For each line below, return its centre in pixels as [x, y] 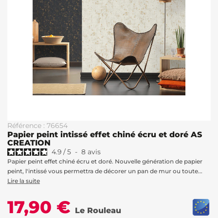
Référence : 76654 [37, 126]
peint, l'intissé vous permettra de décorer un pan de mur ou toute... [105, 171]
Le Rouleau [98, 210]
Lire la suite [24, 181]
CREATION [29, 143]
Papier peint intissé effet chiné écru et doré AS [105, 135]
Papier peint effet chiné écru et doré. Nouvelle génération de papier [105, 161]
